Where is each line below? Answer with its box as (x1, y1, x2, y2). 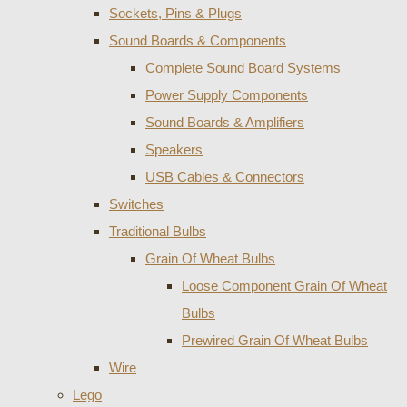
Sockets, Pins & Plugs (109, 5, 242, 21)
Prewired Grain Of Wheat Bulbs (182, 332, 368, 348)
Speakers (145, 141, 203, 157)
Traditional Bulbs (109, 223, 206, 239)
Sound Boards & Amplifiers (145, 114, 304, 130)
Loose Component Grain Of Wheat (182, 277, 387, 293)
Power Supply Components (145, 86, 308, 103)
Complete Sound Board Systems (145, 59, 341, 75)
